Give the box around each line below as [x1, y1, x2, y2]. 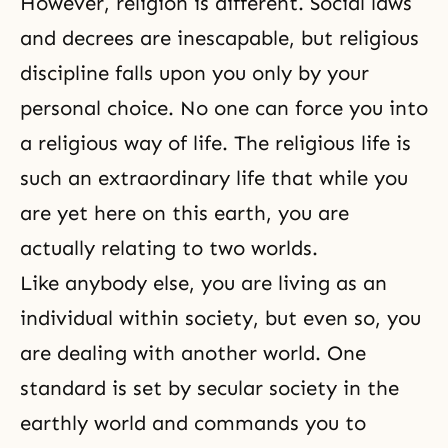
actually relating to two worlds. [20, 236, 318, 260]
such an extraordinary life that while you [20, 166, 408, 190]
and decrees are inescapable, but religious [20, 26, 419, 50]
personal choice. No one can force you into [20, 96, 428, 120]
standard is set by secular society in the [20, 376, 399, 400]
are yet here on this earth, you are [20, 201, 349, 225]
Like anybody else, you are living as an [20, 271, 387, 295]
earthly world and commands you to [20, 411, 366, 435]
